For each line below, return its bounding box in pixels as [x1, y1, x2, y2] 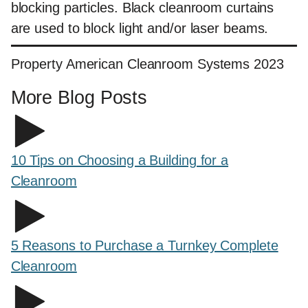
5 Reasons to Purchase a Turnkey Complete [10, 238, 278, 254]
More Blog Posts [10, 86, 148, 108]
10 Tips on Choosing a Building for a [10, 153, 229, 168]
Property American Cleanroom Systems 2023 [10, 56, 284, 72]
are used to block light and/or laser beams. [10, 21, 269, 36]
